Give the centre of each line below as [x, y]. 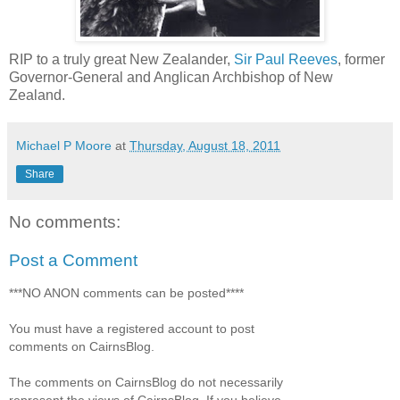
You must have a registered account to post [132, 328]
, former [361, 59]
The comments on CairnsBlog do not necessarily [146, 382]
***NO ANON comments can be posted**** [126, 292]
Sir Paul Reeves [286, 59]
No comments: [65, 221]
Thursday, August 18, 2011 [205, 145]
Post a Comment [73, 261]
